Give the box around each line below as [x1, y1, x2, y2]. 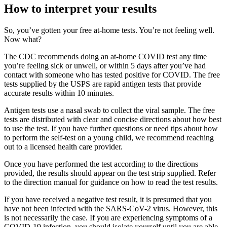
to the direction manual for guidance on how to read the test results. [4, 177, 218, 186]
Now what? [4, 34, 42, 44]
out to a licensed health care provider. [4, 142, 123, 151]
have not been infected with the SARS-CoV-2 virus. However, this [4, 204, 217, 213]
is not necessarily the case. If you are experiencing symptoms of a [4, 213, 212, 222]
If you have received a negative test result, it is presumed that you [4, 195, 212, 204]
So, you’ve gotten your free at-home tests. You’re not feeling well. [4, 25, 214, 34]
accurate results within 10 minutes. [4, 88, 114, 97]
